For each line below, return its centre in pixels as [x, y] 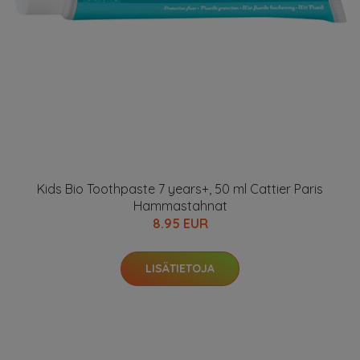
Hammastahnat [180, 206]
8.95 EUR [180, 223]
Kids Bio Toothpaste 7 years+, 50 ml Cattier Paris [180, 189]
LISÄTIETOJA [180, 268]
